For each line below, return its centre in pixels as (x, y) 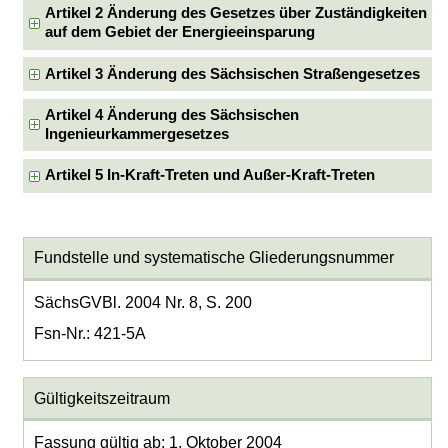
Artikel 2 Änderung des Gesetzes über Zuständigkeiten (236, 13)
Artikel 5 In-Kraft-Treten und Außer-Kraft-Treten (210, 175)
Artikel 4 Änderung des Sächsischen (172, 114)
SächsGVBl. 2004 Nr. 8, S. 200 (142, 303)
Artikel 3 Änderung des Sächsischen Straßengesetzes (233, 73)
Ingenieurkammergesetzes (137, 133)
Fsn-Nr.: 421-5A (89, 334)
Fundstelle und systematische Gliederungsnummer (213, 258)
